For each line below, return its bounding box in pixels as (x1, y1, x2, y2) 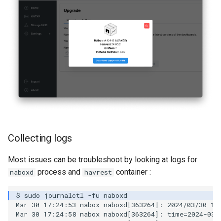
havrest (84, 167, 112, 177)
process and (36, 167, 82, 177)
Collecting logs (8, 132, 72, 144)
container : (114, 167, 151, 177)
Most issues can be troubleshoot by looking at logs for (8, 154, 197, 164)
